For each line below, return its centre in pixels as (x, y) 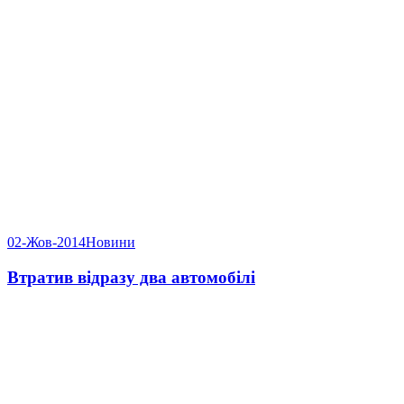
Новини (110, 242)
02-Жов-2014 (46, 242)
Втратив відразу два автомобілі (131, 277)
